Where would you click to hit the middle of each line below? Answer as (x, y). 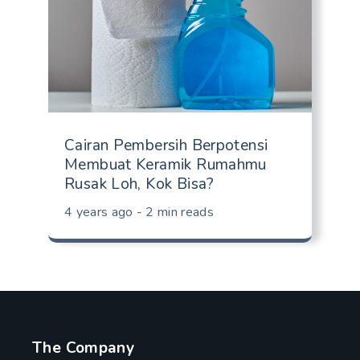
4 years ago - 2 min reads (139, 212)
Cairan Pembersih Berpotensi (166, 146)
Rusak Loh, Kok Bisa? (139, 184)
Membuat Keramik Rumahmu (166, 165)
